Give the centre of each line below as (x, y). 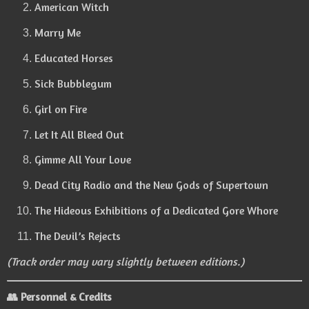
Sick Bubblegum (73, 83)
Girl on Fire (61, 109)
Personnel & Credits (66, 297)
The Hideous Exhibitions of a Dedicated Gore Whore (156, 211)
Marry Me (58, 33)
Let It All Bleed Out (79, 134)
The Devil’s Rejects (78, 236)
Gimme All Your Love (83, 160)
